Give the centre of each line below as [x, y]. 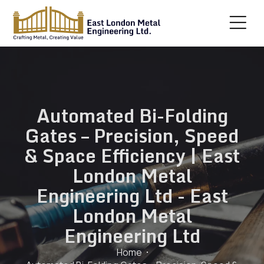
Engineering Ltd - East [132, 196]
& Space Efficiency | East [132, 156]
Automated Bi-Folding [132, 116]
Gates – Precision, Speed [132, 136]
